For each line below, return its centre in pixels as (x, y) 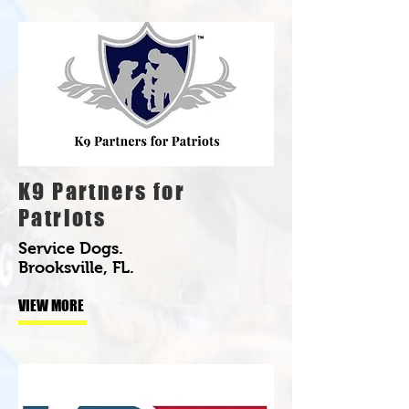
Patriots (63, 217)
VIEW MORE (51, 305)
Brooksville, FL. (76, 267)
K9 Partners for (102, 191)
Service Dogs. (71, 248)
